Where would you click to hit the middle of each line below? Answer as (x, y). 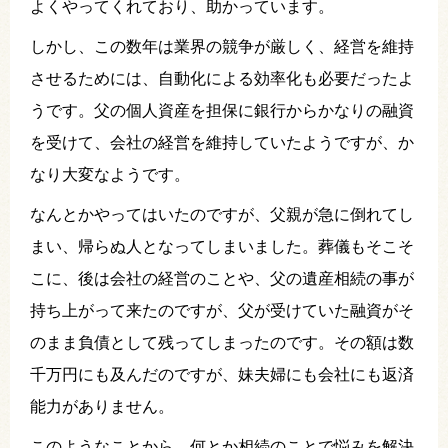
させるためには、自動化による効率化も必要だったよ (222, 78)
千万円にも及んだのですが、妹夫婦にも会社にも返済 (222, 374)
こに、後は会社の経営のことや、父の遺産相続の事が (222, 278)
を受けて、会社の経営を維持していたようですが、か (222, 142)
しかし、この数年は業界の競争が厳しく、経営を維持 (222, 46)
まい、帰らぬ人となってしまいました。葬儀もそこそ (222, 246)
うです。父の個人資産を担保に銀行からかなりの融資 (222, 110)
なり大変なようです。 (110, 174)
